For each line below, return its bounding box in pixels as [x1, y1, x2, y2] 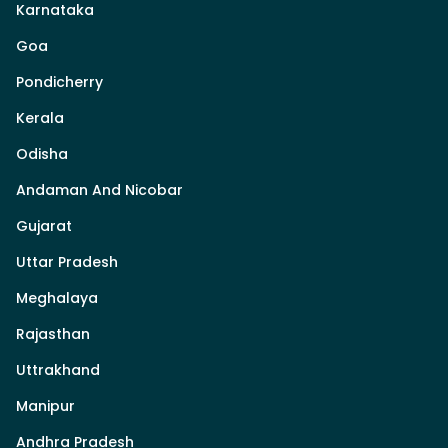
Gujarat [16, 216, 72, 237]
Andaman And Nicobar [16, 180, 183, 201]
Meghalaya [16, 288, 98, 309]
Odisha [16, 144, 68, 165]
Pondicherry [16, 72, 103, 93]
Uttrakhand [16, 360, 100, 381]
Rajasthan [16, 324, 90, 345]
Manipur [16, 396, 75, 417]
